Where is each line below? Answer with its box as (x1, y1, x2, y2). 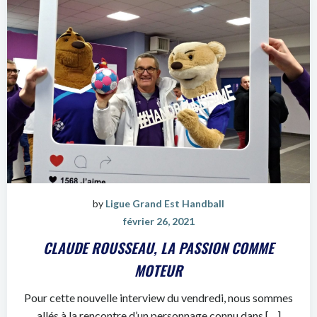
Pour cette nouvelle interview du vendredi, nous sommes (24, 291, 293, 304)
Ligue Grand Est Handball (105, 197, 224, 209)
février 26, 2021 (122, 215, 195, 227)
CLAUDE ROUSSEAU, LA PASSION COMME (43, 237, 274, 258)
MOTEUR (134, 260, 183, 281)
